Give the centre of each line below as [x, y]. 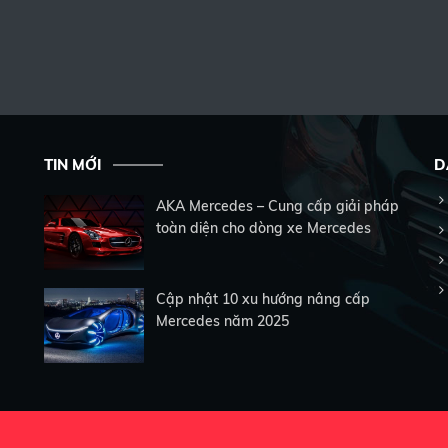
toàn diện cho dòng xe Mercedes [263, 228]
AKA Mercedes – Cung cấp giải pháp [277, 206]
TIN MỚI [72, 164]
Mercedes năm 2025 [222, 321]
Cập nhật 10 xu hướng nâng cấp [263, 299]
